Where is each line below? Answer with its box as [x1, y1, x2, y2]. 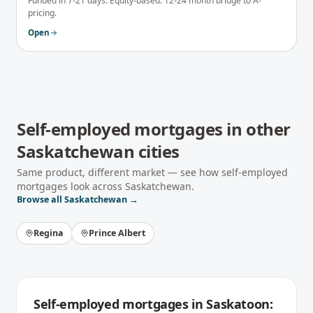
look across [68, 180, 125, 193]
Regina [34, 227, 64, 239]
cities [134, 140, 180, 163]
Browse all [17, 194, 64, 205]
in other [222, 117, 291, 140]
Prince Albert [89, 227, 145, 239]
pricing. [28, 7, 57, 19]
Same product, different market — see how [17, 166, 221, 179]
